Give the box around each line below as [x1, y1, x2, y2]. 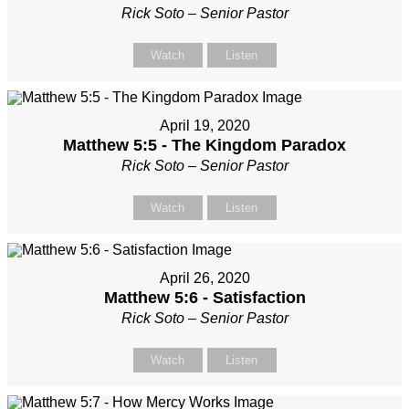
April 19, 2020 [159, 118, 250, 134]
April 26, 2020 [159, 270, 250, 287]
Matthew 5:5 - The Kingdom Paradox [63, 136, 346, 155]
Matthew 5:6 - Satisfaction [103, 288, 306, 308]
